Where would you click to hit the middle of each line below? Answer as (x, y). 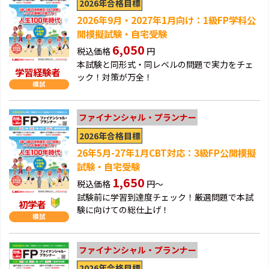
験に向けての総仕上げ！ (123, 210)
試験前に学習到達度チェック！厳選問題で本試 (165, 197)
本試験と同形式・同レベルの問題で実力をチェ (165, 65)
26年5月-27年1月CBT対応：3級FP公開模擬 (166, 153)
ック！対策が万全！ (114, 77)
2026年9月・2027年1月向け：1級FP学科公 (166, 20)
